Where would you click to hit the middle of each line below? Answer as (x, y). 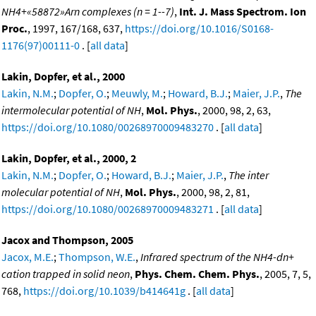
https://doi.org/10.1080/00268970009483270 (108, 127)
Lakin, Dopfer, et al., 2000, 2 (69, 158)
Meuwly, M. (137, 93)
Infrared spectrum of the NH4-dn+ (217, 256)
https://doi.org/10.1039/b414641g (104, 290)
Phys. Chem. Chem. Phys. (197, 273)
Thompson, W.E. (97, 256)
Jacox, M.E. (28, 256)
